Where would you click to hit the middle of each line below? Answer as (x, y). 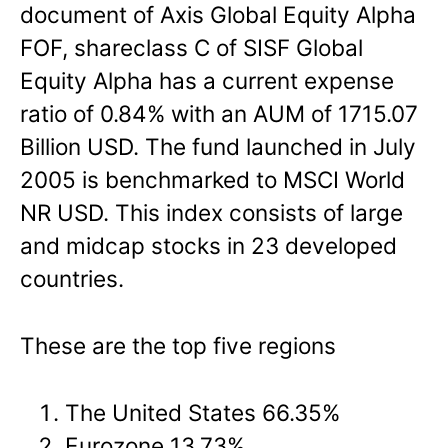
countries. (72, 279)
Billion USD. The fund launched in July (218, 147)
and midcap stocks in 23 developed (208, 246)
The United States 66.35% (203, 413)
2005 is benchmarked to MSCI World (212, 180)
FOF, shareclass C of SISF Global (191, 48)
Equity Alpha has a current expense (207, 81)
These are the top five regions (178, 346)
